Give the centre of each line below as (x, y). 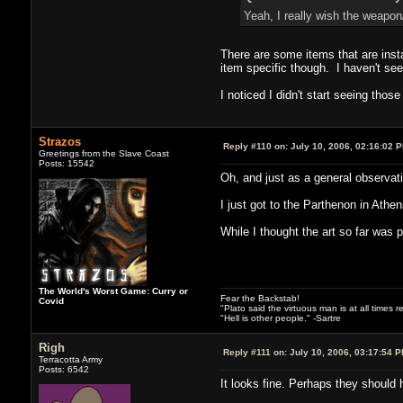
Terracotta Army (70, 359)
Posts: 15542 (66, 163)
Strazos (59, 141)
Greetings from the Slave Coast (103, 153)
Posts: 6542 (63, 369)
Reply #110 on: (255, 146)
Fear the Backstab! (260, 298)
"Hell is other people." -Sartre (280, 318)
